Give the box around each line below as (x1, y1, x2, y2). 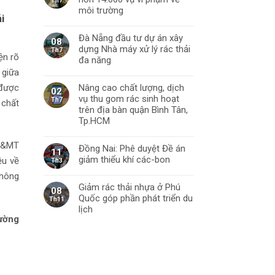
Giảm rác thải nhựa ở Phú (79, 182, 180, 193)
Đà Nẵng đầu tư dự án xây (79, 33, 183, 44)
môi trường (79, 5, 123, 16)
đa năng (79, 55, 111, 66)
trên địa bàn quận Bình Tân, (79, 104, 188, 115)
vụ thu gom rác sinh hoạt (79, 93, 179, 104)
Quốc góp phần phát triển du (79, 193, 193, 204)
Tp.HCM (79, 115, 110, 126)
